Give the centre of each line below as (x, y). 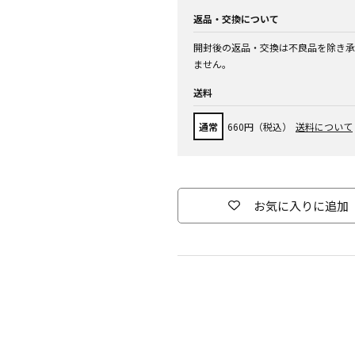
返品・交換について (236, 19)
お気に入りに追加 (301, 206)
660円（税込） (260, 126)
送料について (324, 126)
